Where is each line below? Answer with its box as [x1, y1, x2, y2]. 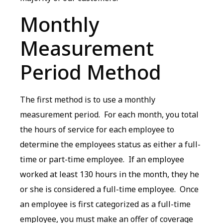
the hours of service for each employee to [20, 123, 174, 135]
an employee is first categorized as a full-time [20, 198, 191, 210]
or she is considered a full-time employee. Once [20, 183, 199, 195]
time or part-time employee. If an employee [20, 153, 184, 165]
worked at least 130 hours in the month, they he [20, 168, 199, 180]
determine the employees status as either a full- [20, 138, 201, 150]
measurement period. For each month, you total [20, 109, 199, 120]
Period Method [20, 58, 161, 86]
